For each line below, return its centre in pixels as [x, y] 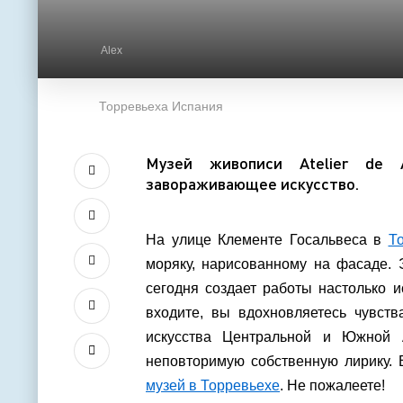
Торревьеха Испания [157, 106]
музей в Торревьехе [213, 385]
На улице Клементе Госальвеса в [267, 240]
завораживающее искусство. [252, 184]
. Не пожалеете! [334, 385]
